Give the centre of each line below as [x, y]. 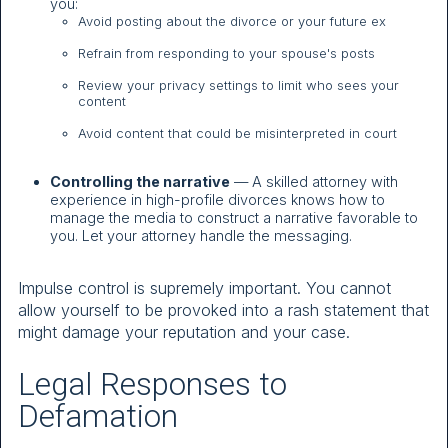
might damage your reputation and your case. [184, 332]
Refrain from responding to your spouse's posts [226, 53]
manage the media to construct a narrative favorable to [234, 218]
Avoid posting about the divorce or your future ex [232, 21]
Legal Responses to [152, 384]
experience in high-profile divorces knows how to [217, 200]
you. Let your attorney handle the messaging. [201, 236]
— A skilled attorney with [314, 182]
